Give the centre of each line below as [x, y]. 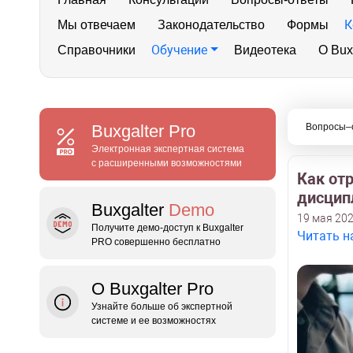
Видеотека [265, 50]
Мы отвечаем [97, 25]
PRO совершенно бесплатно [156, 242]
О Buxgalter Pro [152, 289]
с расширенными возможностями [167, 163]
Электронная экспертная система [168, 149]
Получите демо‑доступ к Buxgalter [167, 228]
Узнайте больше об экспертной [162, 307]
